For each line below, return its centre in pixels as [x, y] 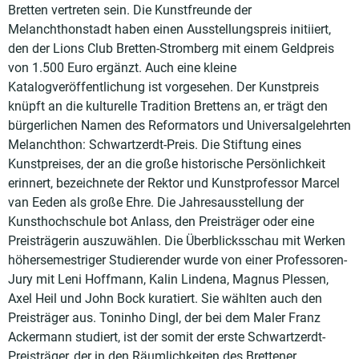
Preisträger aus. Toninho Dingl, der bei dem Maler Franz [164, 317]
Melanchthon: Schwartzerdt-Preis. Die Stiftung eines [155, 144]
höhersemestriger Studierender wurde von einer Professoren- [177, 260]
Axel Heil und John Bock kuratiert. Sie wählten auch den [165, 298]
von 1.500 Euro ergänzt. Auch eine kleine [122, 67]
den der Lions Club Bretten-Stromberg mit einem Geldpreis [171, 48]
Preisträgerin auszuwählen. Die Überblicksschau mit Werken [177, 240]
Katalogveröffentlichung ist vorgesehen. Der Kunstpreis [163, 87]
